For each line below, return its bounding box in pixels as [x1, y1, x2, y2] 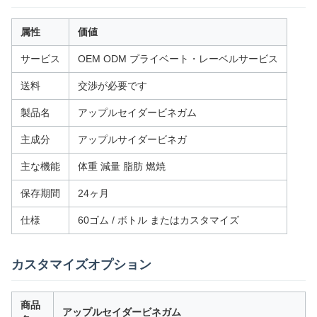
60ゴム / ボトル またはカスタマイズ [78, 214, 239, 226]
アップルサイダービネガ [78, 134, 187, 145]
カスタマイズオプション [11, 258, 151, 272]
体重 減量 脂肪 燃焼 [78, 161, 166, 172]
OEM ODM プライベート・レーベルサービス [78, 53, 278, 64]
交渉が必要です [78, 80, 147, 91]
